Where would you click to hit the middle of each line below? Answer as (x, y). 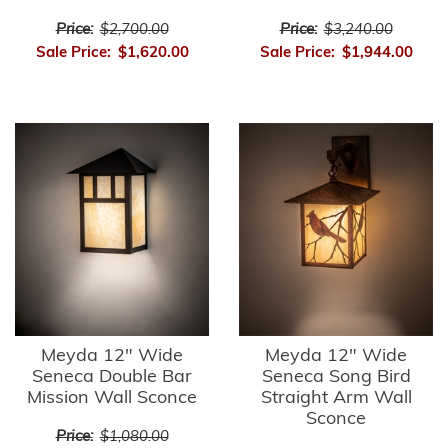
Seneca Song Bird (336, 377)
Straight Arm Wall (336, 398)
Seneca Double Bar (112, 377)
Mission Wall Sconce (112, 398)
